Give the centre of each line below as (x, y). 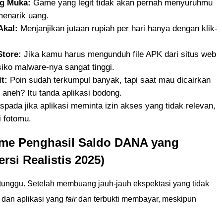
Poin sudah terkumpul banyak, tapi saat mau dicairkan (109, 80)
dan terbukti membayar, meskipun (136, 199)
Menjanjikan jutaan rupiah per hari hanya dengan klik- (118, 28)
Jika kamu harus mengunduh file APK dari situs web (119, 54)
